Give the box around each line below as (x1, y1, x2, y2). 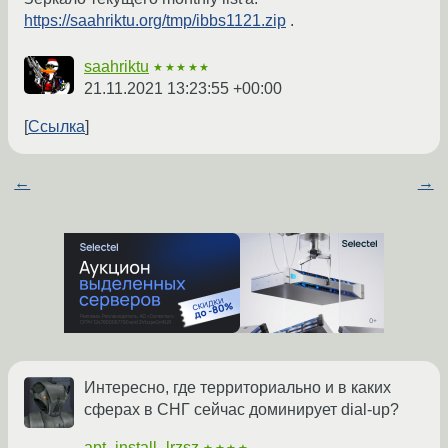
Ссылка (28, 118, 85, 136)
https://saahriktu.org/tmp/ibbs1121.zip (24, 12, 286, 30)
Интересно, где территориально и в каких (84, 379, 391, 397)
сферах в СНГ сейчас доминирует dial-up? (84, 401, 399, 419)
